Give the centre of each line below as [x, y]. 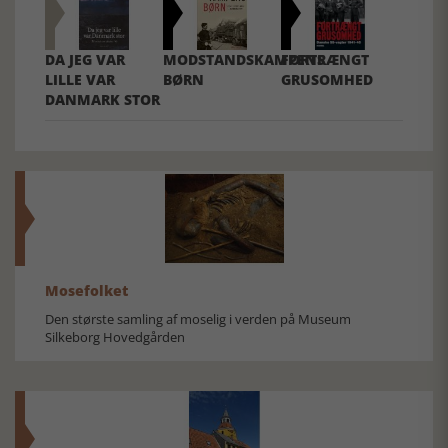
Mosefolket [86, 291]
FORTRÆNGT [325, 60]
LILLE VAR [80, 80]
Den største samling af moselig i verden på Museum [198, 319]
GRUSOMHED [327, 80]
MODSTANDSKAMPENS [244, 60]
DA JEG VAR [85, 60]
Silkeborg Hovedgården [115, 337]
